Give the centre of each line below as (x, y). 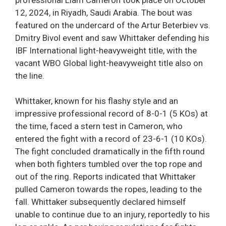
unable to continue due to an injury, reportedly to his (112, 215)
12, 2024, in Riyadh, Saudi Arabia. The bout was (104, 12)
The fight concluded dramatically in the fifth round (110, 152)
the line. (30, 75)
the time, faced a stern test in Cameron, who (99, 126)
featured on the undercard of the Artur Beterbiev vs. (113, 25)
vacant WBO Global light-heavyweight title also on (109, 63)
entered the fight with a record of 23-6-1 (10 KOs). (111, 139)
